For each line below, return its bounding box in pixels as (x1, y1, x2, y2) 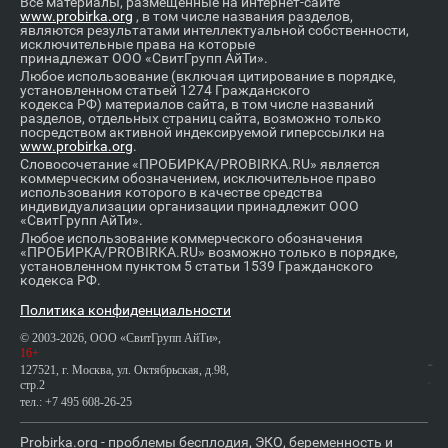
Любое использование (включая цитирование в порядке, (20, 68, 396, 85)
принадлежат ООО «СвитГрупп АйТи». (20, 50, 268, 67)
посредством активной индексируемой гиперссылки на (20, 124, 385, 141)
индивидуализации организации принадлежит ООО (20, 198, 359, 215)
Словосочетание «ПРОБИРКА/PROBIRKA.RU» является (20, 156, 380, 173)
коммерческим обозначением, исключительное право (20, 170, 376, 187)
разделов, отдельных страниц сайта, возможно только (20, 110, 381, 127)
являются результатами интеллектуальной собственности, (20, 22, 409, 39)
